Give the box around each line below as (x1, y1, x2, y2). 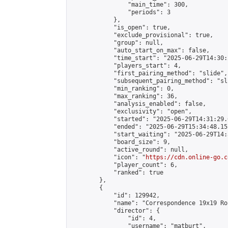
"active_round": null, (71, 146, 188, 153)
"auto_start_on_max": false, (71, 47, 210, 54)
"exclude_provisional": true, (71, 32, 213, 39)
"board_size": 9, (71, 138, 170, 146)
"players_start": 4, (71, 62, 181, 69)
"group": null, (71, 39, 163, 46)
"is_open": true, (71, 24, 170, 31)
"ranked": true (71, 169, 163, 176)
